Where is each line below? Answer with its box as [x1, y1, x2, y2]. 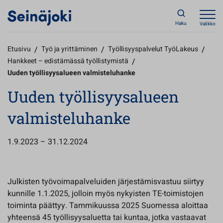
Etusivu [7, 44, 31, 54]
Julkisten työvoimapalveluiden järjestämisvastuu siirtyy [7, 176, 204, 188]
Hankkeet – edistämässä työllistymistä [7, 56, 128, 66]
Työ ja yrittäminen [41, 44, 98, 54]
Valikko [200, 20, 216, 27]
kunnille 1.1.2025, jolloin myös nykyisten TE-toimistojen [7, 188, 204, 200]
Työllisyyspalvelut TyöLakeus [108, 44, 198, 54]
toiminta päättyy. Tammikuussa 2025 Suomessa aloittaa [7, 200, 208, 212]
